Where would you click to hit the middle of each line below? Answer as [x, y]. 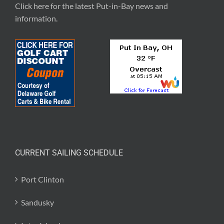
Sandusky [37, 202]
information [35, 18]
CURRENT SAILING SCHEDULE [69, 152]
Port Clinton [42, 179]
